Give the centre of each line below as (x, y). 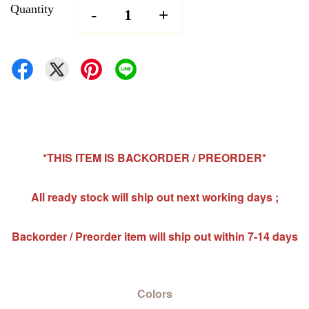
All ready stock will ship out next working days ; (154, 197)
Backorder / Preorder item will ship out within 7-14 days (154, 236)
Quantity (32, 9)
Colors (154, 293)
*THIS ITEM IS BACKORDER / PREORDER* (154, 158)
